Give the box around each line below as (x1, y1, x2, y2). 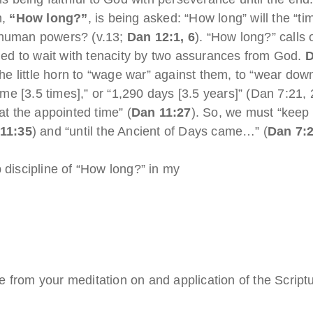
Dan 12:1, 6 (126, 29, 196, 44)
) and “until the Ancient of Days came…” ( (31, 124, 268, 138)
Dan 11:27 (131, 105, 191, 119)
